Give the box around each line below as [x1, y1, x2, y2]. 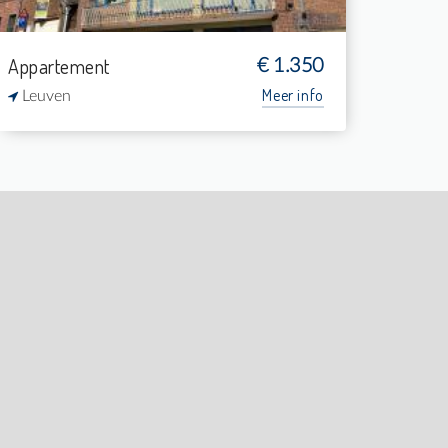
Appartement [8, 53, 110, 79]
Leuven [18, 88, 71, 104]
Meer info [262, 85, 324, 105]
